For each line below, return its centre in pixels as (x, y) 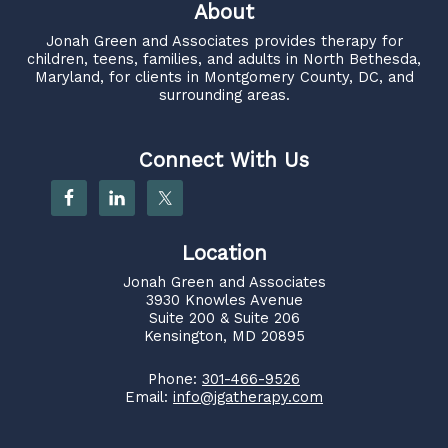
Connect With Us (224, 159)
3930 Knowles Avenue (224, 299)
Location (224, 252)
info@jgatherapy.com (248, 397)
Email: (149, 397)
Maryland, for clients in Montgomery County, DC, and (224, 76)
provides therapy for (325, 40)
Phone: (175, 379)
